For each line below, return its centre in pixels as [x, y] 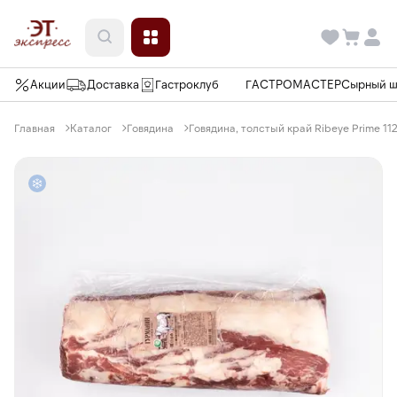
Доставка [113, 84]
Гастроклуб [187, 84]
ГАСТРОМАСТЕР [293, 84]
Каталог [91, 128]
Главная [35, 128]
